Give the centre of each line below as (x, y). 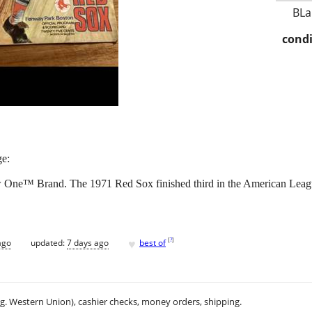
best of (153, 242)
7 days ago (88, 242)
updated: (49, 242)
